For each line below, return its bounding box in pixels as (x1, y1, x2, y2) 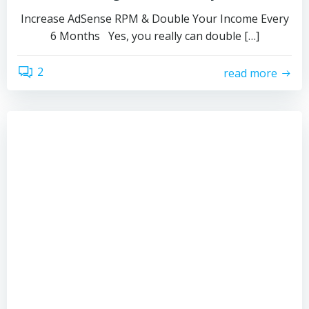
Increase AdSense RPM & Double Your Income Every (20, 11, 289, 26)
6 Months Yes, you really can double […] (50, 28, 259, 43)
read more (223, 65, 277, 81)
